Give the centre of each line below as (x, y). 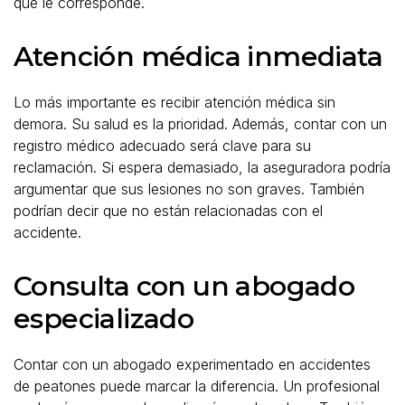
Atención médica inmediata (198, 56)
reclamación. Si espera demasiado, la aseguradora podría (202, 167)
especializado (104, 318)
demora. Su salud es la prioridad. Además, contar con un (200, 123)
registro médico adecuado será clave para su (162, 145)
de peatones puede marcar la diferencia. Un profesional (197, 386)
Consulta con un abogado (184, 286)
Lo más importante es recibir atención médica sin (174, 102)
